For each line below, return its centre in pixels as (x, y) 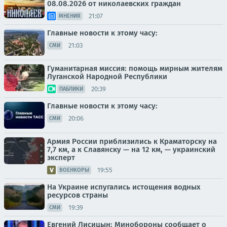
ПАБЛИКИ (71, 89)
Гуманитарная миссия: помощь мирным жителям (135, 69)
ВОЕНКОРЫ (74, 170)
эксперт (61, 158)
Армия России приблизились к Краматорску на (132, 142)
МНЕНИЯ (70, 16)
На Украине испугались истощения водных (124, 187)
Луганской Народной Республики (107, 77)
